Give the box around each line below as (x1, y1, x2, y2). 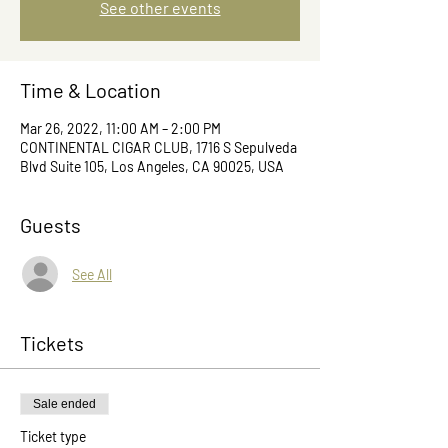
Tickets (20, 331, 84, 355)
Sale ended (33, 397, 96, 411)
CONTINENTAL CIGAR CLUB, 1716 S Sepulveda (20, 139, 297, 156)
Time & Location (20, 78, 161, 102)
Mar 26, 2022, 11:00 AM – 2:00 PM (20, 120, 221, 137)
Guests (20, 213, 81, 237)
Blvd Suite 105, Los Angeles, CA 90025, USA (20, 158, 284, 175)
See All (72, 265, 112, 283)
